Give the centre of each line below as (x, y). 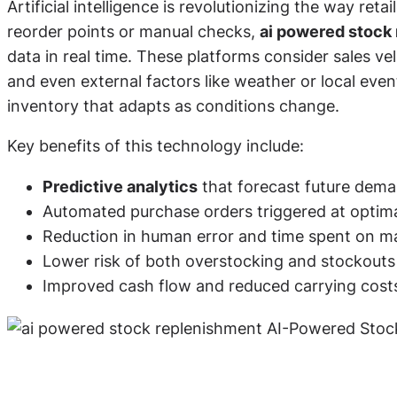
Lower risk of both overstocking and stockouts (219, 261)
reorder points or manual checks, (133, 31)
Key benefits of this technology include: (156, 146)
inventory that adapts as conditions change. (173, 105)
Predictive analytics (120, 186)
